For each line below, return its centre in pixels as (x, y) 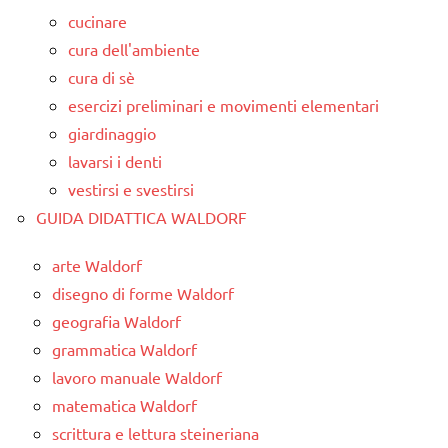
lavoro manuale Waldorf (137, 377)
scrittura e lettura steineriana (155, 433)
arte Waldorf (97, 265)
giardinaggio (112, 133)
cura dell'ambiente (134, 49)
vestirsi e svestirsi (131, 189)
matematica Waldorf (124, 405)
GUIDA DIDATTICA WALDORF (141, 217)
